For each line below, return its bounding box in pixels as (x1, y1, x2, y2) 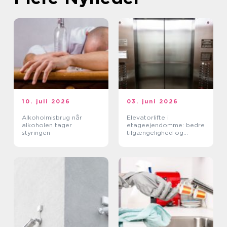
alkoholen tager (22, 121, 72, 129)
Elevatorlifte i (127, 113, 169, 122)
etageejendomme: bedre (127, 121, 205, 129)
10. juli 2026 (22, 98, 71, 105)
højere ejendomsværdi (127, 136, 197, 144)
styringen (22, 129, 50, 137)
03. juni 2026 (127, 98, 179, 105)
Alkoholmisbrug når (22, 113, 72, 122)
